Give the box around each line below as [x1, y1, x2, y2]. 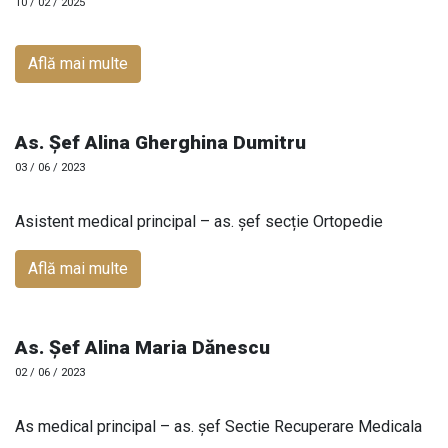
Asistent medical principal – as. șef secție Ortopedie [15, 211, 383, 231]
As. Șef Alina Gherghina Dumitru [15, 130, 306, 154]
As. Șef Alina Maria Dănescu [15, 335, 270, 359]
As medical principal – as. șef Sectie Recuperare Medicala [15, 416, 422, 436]
